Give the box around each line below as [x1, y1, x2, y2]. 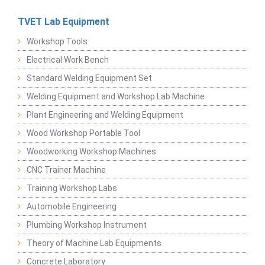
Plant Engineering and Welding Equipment [27, 110, 183, 119]
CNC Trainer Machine [27, 165, 106, 174]
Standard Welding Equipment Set [27, 73, 152, 83]
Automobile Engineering [27, 202, 117, 211]
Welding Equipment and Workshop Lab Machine [27, 92, 205, 101]
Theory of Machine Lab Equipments [27, 238, 161, 248]
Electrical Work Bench [27, 55, 109, 64]
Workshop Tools [27, 37, 88, 46]
